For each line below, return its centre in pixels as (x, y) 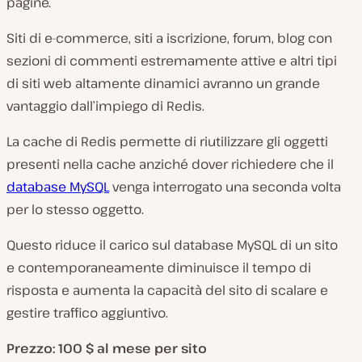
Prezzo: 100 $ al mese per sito (107, 349)
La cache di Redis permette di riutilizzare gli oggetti (167, 142)
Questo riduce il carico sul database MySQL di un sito (172, 245)
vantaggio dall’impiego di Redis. (105, 106)
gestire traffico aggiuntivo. (87, 313)
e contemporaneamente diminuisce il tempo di (159, 268)
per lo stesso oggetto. (75, 210)
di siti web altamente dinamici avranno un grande (163, 84)
